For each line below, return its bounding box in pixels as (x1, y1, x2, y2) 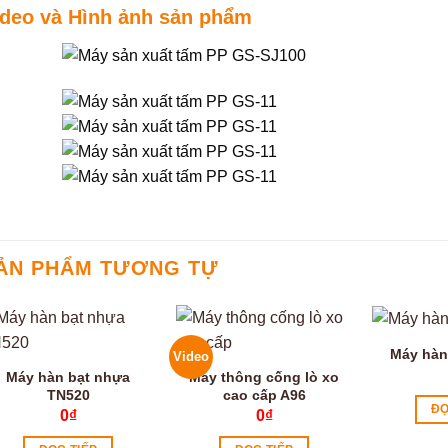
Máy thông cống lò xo (189, 368, 339, 385)
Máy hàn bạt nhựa (6, 368, 130, 385)
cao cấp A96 (222, 386, 306, 403)
